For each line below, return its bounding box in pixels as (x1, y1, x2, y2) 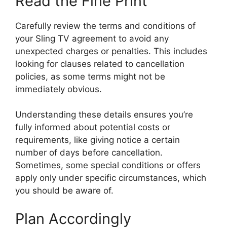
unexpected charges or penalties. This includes (15, 46, 207, 56)
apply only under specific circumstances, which (15, 173, 206, 183)
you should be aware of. (15, 185, 113, 196)
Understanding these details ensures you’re (15, 109, 193, 120)
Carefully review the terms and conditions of (15, 20, 196, 31)
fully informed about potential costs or (15, 122, 170, 133)
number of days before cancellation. (15, 147, 163, 158)
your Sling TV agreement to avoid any (15, 33, 169, 44)
